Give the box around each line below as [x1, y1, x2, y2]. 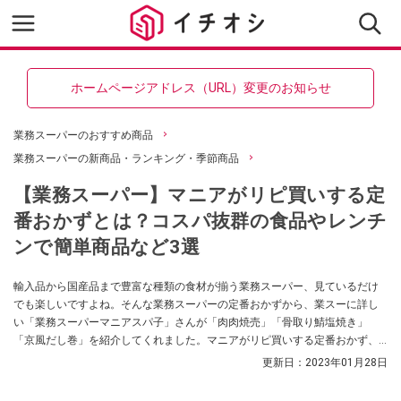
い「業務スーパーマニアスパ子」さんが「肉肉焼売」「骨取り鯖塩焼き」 [13, 316, 368, 328]
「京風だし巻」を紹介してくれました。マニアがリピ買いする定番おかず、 [13, 334, 379, 346]
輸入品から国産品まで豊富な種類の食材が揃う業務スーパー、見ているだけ [13, 280, 379, 293]
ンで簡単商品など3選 [13, 235, 200, 258]
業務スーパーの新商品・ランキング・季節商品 [13, 152, 239, 165]
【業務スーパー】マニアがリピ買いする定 [13, 183, 386, 206]
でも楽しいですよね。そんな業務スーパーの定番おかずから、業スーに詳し [13, 298, 379, 311]
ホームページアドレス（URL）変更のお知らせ [70, 81, 331, 95]
